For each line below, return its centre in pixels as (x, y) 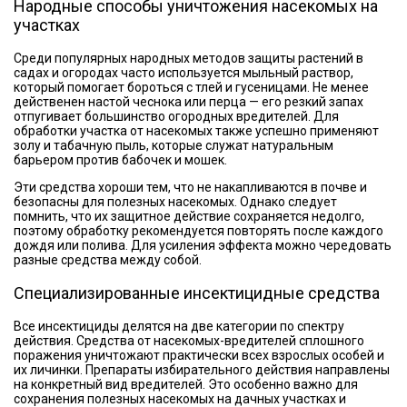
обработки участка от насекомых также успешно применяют (196, 131)
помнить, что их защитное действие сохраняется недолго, (189, 216)
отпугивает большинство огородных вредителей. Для (176, 116)
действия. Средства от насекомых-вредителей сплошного (189, 341)
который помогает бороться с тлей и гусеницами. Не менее (191, 87)
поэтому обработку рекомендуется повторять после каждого (199, 231)
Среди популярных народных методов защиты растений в (189, 58)
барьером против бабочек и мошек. (120, 160)
